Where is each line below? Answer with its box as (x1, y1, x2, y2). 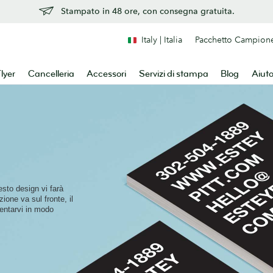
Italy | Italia (141, 34, 182, 45)
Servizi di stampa (138, 68, 208, 80)
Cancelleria (27, 68, 74, 80)
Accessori (87, 68, 127, 80)
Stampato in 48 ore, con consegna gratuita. (60, 5, 235, 16)
